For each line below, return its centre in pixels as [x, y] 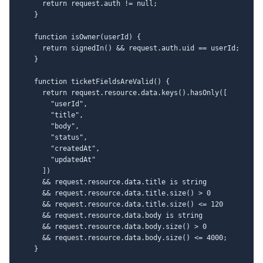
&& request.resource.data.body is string [110, 215]
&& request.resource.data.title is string [112, 182]
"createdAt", [59, 148]
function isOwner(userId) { [79, 37]
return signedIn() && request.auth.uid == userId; [129, 48]
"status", [53, 137]
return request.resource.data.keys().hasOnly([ [122, 92]
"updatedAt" [57, 159]
